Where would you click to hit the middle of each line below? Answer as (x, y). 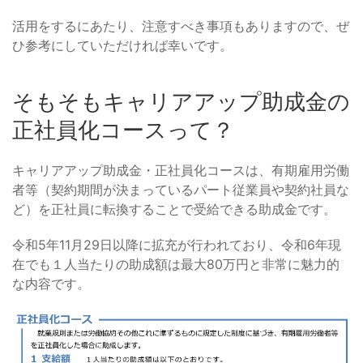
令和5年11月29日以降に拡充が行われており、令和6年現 (177, 245)
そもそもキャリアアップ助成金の (181, 102)
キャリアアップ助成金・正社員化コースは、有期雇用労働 (181, 170)
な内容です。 (51, 284)
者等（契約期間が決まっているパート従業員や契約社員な (181, 190)
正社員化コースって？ (123, 130)
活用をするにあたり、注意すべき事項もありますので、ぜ (181, 26)
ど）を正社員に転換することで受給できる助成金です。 (174, 209)
